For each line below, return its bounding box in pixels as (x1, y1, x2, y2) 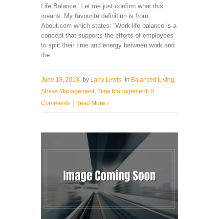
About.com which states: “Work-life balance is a (41, 22, 176, 30)
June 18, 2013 (41, 76, 79, 84)
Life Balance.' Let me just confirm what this (41, 2, 163, 10)
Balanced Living (131, 76, 174, 84)
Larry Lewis (90, 76, 121, 84)
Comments (41, 100, 70, 107)
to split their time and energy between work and (41, 42, 175, 49)
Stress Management (41, 88, 94, 95)
